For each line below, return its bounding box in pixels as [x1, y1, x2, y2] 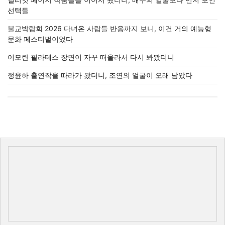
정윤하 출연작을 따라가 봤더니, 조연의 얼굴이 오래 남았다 [8, 71, 192, 79]
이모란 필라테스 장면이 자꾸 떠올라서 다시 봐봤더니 [8, 53, 174, 61]
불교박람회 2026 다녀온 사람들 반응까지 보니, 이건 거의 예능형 [8, 24, 211, 33]
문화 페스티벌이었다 [8, 35, 73, 43]
